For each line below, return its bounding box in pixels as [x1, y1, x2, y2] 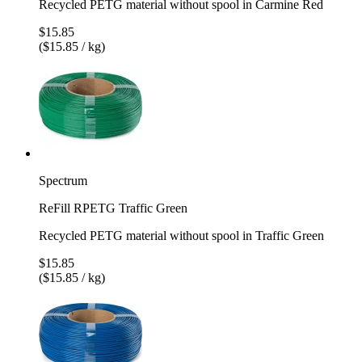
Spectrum [39, 173, 87, 187]
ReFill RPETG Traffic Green [39, 200, 187, 215]
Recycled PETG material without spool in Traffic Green [39, 228, 324, 242]
